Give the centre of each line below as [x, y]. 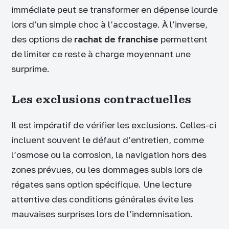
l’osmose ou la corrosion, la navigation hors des [109, 154]
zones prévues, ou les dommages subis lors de [107, 169]
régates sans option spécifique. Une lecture [101, 184]
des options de [43, 39]
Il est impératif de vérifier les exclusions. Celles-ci [114, 125]
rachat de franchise [116, 39]
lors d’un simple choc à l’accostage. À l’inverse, [109, 25]
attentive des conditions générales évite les [102, 199]
